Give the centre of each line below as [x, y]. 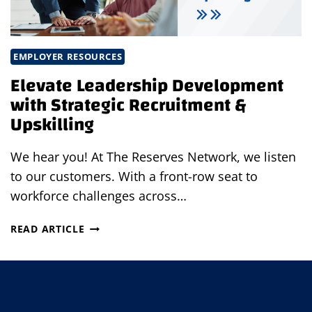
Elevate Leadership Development [147, 86]
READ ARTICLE [48, 229]
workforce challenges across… [99, 196]
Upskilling [54, 125]
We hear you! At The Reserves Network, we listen [153, 157]
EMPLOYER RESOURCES [68, 56]
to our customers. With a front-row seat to [134, 177]
